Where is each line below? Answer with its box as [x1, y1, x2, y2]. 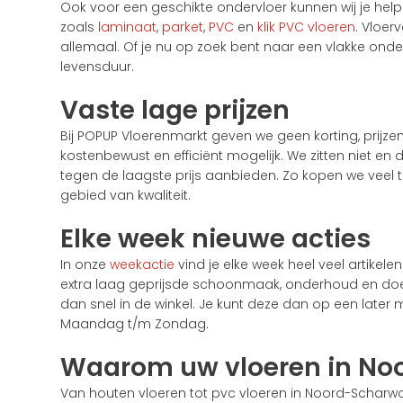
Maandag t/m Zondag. [60, 314, 210, 333]
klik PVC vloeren [257, 17, 356, 36]
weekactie [110, 255, 175, 273]
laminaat [98, 17, 157, 36]
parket [162, 17, 204, 36]
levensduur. [60, 57, 135, 76]
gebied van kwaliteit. [60, 185, 192, 204]
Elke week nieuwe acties [60, 220, 372, 256]
